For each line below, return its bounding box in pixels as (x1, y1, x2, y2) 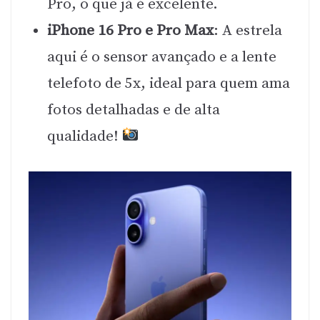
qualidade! (47, 126, 122, 146)
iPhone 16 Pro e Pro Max (47, 21, 214, 40)
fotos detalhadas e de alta (47, 100, 220, 119)
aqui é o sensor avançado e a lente (47, 47, 276, 66)
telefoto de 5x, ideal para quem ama (47, 74, 290, 93)
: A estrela (214, 21, 282, 40)
